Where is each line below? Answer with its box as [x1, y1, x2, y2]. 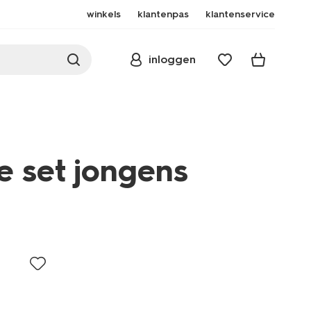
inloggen [149, 53, 196, 66]
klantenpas [137, 8, 189, 20]
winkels [87, 8, 121, 20]
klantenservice [205, 8, 275, 20]
